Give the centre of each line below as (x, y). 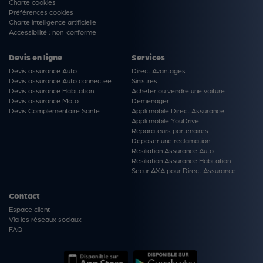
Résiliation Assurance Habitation (181, 160)
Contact (24, 195)
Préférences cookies (41, 11)
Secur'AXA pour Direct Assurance (184, 170)
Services (148, 57)
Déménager (150, 100)
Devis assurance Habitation (51, 90)
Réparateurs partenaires (170, 130)
